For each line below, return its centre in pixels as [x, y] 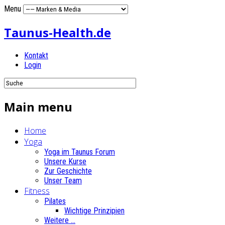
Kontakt [36, 55]
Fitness [37, 191]
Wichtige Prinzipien [94, 210]
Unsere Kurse [65, 161]
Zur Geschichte [68, 171]
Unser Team [63, 180]
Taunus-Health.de [58, 32]
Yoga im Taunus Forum [80, 152]
